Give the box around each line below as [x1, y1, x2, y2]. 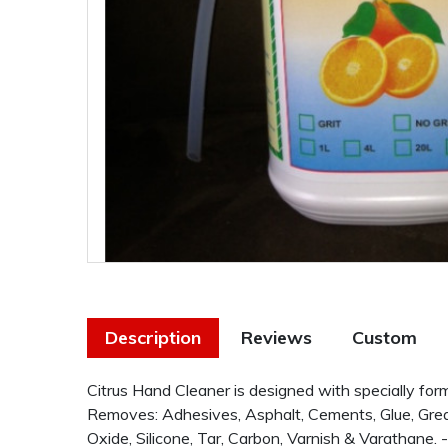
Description [105, 325, 201, 349]
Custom [352, 325, 417, 349]
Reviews [241, 325, 312, 349]
